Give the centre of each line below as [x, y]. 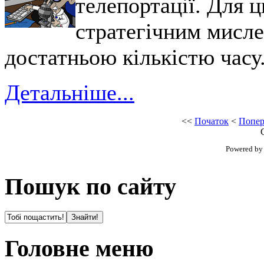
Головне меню [79, 249]
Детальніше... [70, 92]
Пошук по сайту [90, 186]
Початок [212, 121]
